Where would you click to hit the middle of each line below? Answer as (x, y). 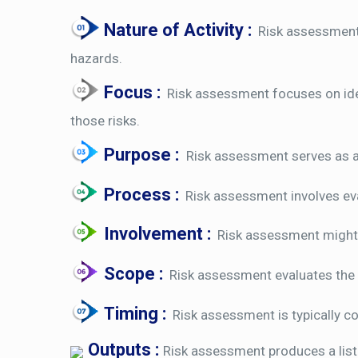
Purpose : (143, 155)
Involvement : (157, 234)
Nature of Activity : (177, 30)
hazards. (97, 59)
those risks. (105, 120)
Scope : (133, 274)
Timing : (135, 314)
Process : (141, 195)
